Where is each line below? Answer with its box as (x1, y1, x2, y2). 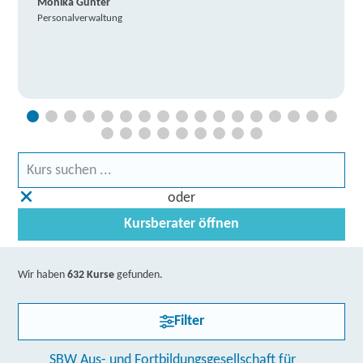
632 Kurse (67, 269, 115, 281)
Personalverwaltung (37, 13, 123, 23)
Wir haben (18, 269, 68, 281)
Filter (173, 314, 204, 329)
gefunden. (114, 269, 164, 281)
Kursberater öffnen (124, 216, 239, 232)
